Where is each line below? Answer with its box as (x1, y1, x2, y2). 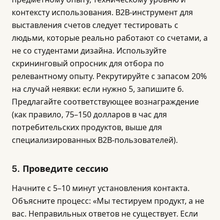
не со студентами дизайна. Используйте (12, 45, 166, 56)
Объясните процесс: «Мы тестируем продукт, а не (12, 195, 204, 206)
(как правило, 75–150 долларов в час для (12, 109, 167, 120)
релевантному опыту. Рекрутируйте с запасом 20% (12, 71, 207, 82)
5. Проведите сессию (12, 164, 109, 174)
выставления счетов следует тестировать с (12, 20, 178, 30)
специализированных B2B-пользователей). (12, 135, 178, 145)
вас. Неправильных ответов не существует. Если (12, 208, 198, 219)
